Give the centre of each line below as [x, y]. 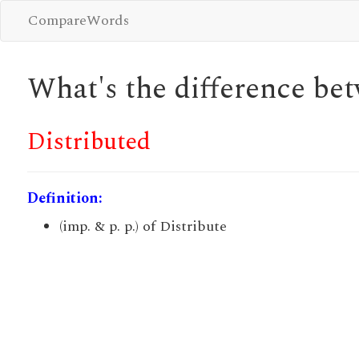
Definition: [65, 198]
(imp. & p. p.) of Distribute [143, 226]
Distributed [89, 142]
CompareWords [78, 20]
